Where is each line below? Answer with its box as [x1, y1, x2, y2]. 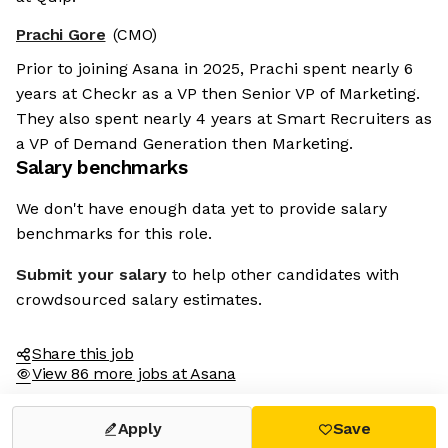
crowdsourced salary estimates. [16, 290, 262, 310]
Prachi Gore [16, 25, 106, 45]
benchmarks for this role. [16, 224, 212, 244]
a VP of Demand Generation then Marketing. [16, 134, 353, 154]
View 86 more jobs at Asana [32, 364, 236, 384]
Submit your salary [16, 265, 167, 285]
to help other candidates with [172, 265, 399, 285]
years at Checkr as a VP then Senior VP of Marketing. [16, 84, 420, 104]
